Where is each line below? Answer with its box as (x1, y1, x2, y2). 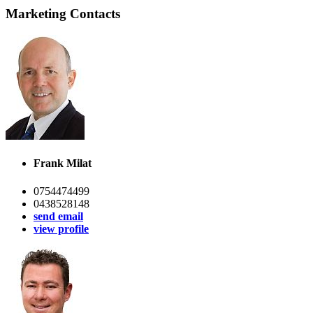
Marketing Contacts (6, 6, 120, 22)
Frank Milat (34, 157, 92, 170)
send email (34, 210, 83, 222)
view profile (34, 222, 89, 235)
